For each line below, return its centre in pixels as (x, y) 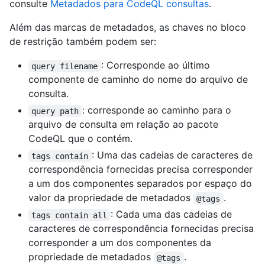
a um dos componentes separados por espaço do (140, 184)
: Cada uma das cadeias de (172, 214)
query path (55, 111)
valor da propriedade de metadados (111, 198)
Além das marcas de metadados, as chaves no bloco (128, 28)
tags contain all (70, 215)
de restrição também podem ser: (83, 42)
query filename (65, 66)
